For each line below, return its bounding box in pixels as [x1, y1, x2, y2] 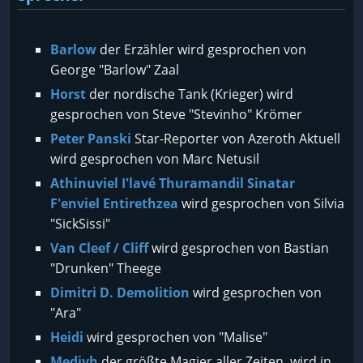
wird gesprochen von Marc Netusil [50, 150, 259, 168]
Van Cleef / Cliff [50, 239, 148, 257]
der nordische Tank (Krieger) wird [86, 85, 293, 103]
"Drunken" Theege [50, 259, 161, 277]
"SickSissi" [50, 215, 110, 233]
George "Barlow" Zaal [50, 61, 179, 79]
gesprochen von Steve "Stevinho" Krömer [50, 105, 302, 123]
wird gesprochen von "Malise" [83, 328, 267, 346]
